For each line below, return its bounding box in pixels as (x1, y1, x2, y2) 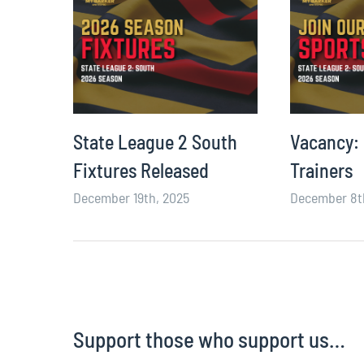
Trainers (289, 158, 353, 182)
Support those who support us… (72, 325, 345, 352)
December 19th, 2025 (72, 188, 189, 206)
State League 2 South (72, 129, 237, 154)
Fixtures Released (72, 158, 209, 182)
